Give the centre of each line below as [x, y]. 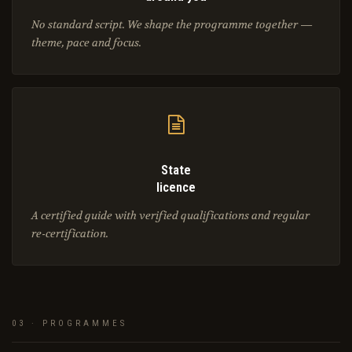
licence [176, 187]
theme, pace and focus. [86, 43]
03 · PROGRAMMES [70, 324]
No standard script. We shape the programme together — [172, 25]
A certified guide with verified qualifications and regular [170, 216]
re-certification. [70, 234]
